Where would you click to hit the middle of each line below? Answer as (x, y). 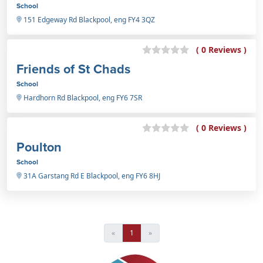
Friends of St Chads (73, 69)
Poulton (39, 147)
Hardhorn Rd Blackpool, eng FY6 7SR (82, 97)
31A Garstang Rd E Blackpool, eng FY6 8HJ (91, 176)
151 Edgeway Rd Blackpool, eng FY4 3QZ (88, 19)
